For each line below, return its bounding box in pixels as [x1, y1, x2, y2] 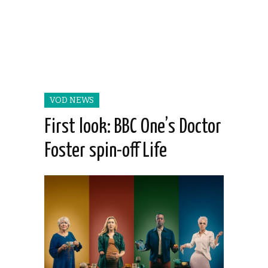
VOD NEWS [50, 95, 94, 106]
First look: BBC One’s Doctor [44, 117, 221, 138]
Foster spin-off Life [44, 141, 167, 162]
